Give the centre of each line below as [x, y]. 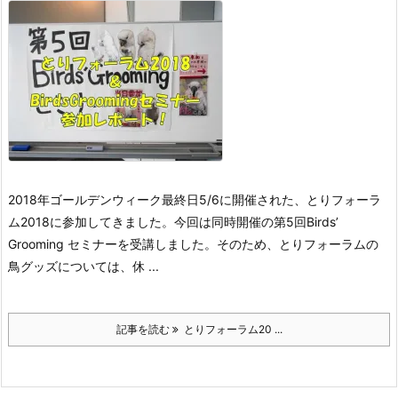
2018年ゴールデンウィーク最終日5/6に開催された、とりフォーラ [195, 199]
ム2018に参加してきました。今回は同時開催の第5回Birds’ [173, 222]
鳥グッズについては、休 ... [84, 266]
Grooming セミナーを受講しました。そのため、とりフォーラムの [193, 244]
